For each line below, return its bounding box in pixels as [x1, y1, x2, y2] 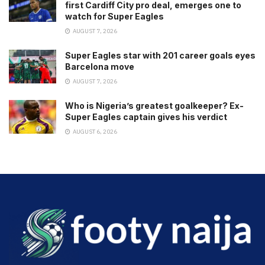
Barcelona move [65, 61, 134, 72]
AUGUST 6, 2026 [72, 127, 117, 135]
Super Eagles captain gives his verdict [65, 111, 227, 122]
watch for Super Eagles [65, 11, 164, 21]
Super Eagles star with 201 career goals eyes [65, 50, 256, 60]
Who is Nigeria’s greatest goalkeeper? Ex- [65, 100, 244, 111]
